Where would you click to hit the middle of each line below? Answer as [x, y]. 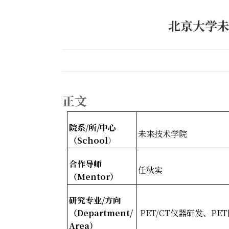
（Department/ [101, 213]
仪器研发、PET [199, 213]
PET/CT [154, 213]
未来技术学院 [163, 133]
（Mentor [89, 176]
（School [88, 140]
